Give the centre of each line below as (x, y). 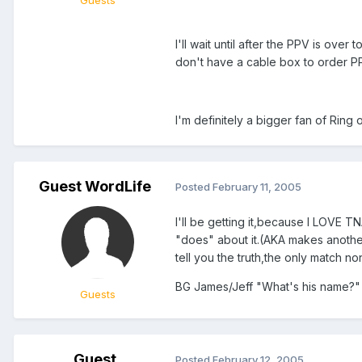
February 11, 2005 (257, 187)
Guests (98, 294)
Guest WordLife (95, 186)
